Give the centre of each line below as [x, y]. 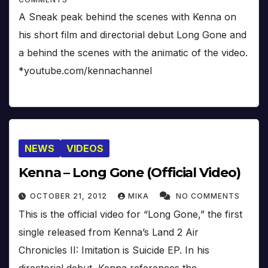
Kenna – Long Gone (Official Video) [130, 172]
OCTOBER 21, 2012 [70, 196]
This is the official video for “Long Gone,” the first [130, 214]
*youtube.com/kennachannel [85, 70]
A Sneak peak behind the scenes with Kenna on [127, 16]
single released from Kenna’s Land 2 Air [109, 232]
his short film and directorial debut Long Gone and [133, 34]
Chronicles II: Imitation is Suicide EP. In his [114, 250]
